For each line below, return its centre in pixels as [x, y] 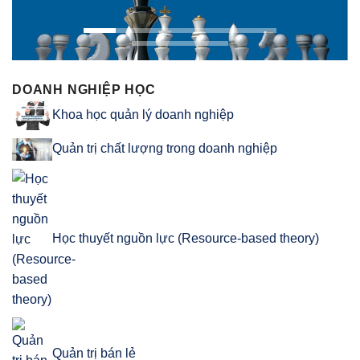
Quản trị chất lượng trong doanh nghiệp [165, 149]
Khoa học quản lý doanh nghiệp [143, 114]
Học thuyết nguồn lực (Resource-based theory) [186, 239]
